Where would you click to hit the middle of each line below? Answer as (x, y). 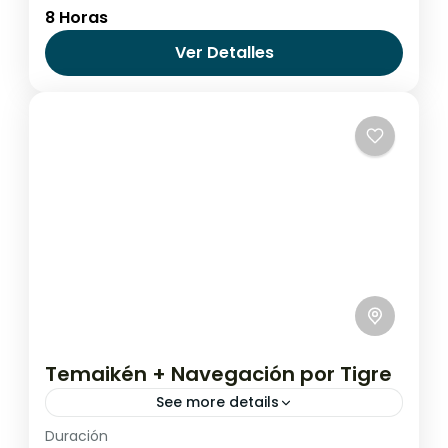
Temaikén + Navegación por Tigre (218, 374)
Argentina (108, 38)
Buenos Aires (204, 38)
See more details (217, 402)
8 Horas (76, 17)
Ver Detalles (224, 52)
